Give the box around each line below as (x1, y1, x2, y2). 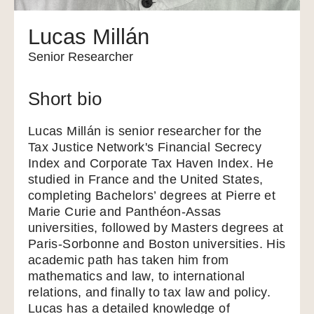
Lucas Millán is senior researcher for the (28, 124, 262, 138)
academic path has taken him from (28, 253, 229, 267)
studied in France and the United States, (28, 172, 264, 186)
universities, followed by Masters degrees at (28, 221, 284, 235)
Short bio (28, 89, 102, 109)
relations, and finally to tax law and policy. (28, 285, 271, 299)
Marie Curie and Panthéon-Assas (28, 205, 221, 219)
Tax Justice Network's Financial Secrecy (28, 140, 262, 154)
